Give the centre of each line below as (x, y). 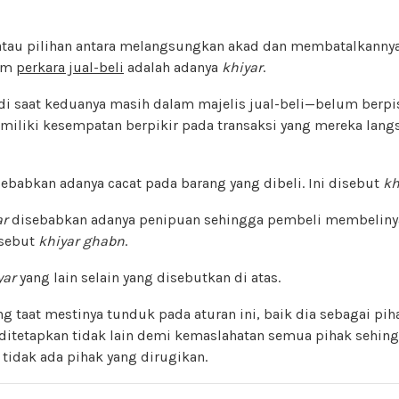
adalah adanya (173, 67)
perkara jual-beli (70, 67)
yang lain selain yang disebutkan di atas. (148, 277)
